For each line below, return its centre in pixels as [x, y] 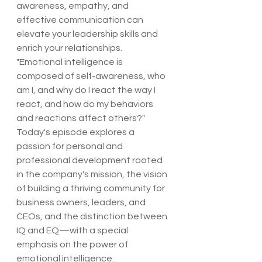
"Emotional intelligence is [70, 62]
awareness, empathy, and [73, 6]
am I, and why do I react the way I [87, 90]
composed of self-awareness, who [92, 76]
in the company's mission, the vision [93, 174]
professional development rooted [90, 160]
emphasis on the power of [73, 244]
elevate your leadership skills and [88, 34]
